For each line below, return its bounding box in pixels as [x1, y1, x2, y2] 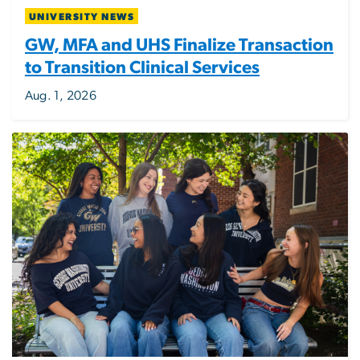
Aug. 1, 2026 [25, 89, 96, 103]
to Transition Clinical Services [25, 59, 260, 77]
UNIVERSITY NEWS [28, 12, 135, 22]
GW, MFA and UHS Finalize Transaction [25, 36, 333, 55]
